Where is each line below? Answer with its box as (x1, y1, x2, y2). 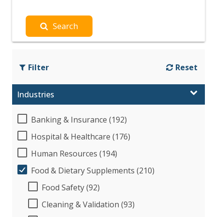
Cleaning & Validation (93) (42, 199, 135, 210)
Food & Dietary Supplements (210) (31, 165, 155, 176)
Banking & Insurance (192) (31, 114, 127, 125)
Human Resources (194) (31, 148, 117, 159)
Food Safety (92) (42, 182, 100, 193)
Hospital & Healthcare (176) (31, 131, 130, 142)
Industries (17, 89, 54, 100)
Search (52, 20, 78, 31)
